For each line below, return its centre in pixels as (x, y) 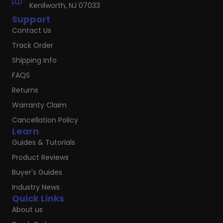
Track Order (33, 45)
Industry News (36, 187)
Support (31, 19)
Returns (25, 90)
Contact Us (32, 30)
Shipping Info (34, 60)
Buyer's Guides (37, 172)
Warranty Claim (39, 105)
